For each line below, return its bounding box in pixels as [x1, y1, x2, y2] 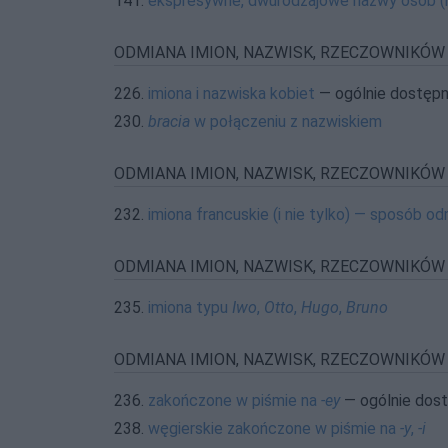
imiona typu [148, 298, 232, 317]
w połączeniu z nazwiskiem [190, 112, 382, 131]
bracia [148, 112, 190, 131]
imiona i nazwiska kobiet [148, 84, 315, 103]
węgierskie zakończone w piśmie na [148, 419, 400, 438]
